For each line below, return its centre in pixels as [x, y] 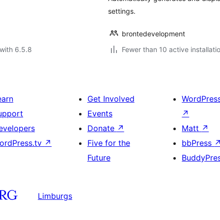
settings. [122, 11]
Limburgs [55, 196]
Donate [102, 128]
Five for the [109, 143]
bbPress [198, 143]
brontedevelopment [153, 34]
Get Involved [111, 99]
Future [99, 158]
